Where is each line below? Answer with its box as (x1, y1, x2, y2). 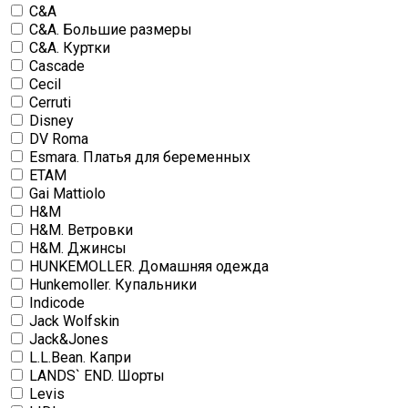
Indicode (29, 294, 85, 312)
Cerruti (29, 94, 71, 112)
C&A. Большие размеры (29, 21, 192, 39)
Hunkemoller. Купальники (29, 276, 197, 294)
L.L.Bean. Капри (29, 349, 131, 367)
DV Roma (29, 130, 88, 148)
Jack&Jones (29, 331, 108, 349)
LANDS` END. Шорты (29, 367, 165, 385)
